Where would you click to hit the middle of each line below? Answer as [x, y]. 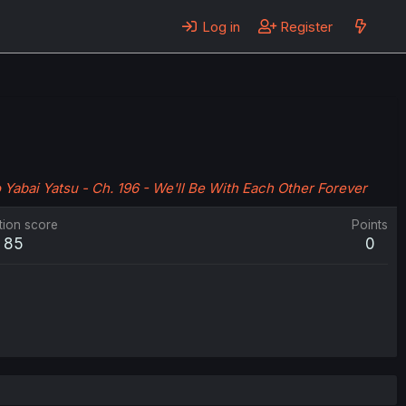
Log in [221, 27]
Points [370, 225]
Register [307, 27]
